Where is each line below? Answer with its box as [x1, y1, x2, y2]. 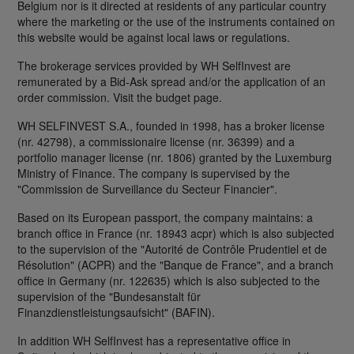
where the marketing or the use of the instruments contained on [17, 13, 335, 29]
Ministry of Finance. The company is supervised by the [17, 164, 290, 181]
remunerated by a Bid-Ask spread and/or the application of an [17, 73, 326, 89]
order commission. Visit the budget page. [17, 88, 222, 105]
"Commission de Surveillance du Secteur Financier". [17, 180, 277, 197]
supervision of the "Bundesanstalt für [17, 288, 201, 304]
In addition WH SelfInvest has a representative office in [17, 332, 291, 348]
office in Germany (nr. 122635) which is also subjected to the [17, 272, 320, 288]
